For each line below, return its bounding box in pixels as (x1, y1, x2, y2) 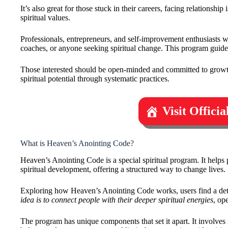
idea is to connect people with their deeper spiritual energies (20, 195, 213, 204)
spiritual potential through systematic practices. (20, 74, 169, 83)
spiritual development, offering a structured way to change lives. (20, 164, 225, 174)
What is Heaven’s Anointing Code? (20, 138, 134, 148)
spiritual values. (20, 13, 70, 22)
